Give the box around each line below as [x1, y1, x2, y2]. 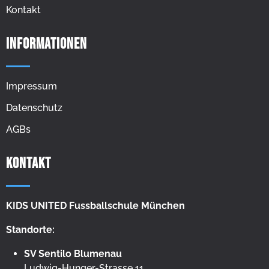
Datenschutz [6, 101, 62, 113]
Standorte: [6, 223, 55, 235]
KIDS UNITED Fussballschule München [6, 199, 185, 211]
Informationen [6, 34, 87, 53]
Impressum [6, 80, 57, 92]
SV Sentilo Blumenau [24, 247, 122, 259]
